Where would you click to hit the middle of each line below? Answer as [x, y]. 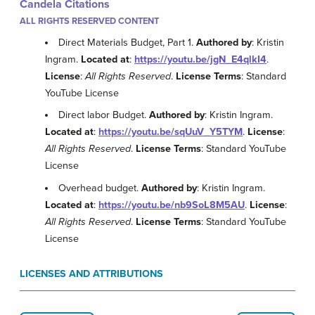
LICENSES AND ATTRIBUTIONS [91, 274]
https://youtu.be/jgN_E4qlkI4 [200, 60]
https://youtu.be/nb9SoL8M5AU [172, 205]
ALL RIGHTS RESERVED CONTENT [89, 21]
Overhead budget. [100, 188]
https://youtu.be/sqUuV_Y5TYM [171, 132]
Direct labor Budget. [104, 115]
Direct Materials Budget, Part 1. [128, 43]
